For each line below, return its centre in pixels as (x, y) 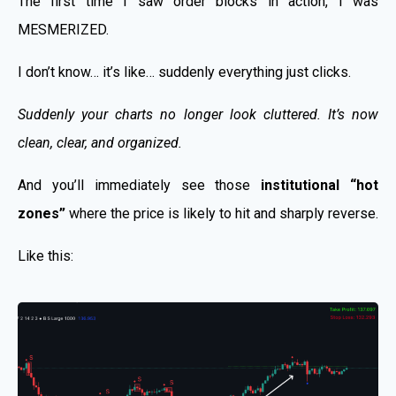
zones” (42, 213)
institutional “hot (320, 185)
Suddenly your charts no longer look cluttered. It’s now (198, 114)
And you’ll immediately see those (140, 185)
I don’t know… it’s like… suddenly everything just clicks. (184, 72)
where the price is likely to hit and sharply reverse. (222, 213)
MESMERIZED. (63, 29)
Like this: (46, 255)
